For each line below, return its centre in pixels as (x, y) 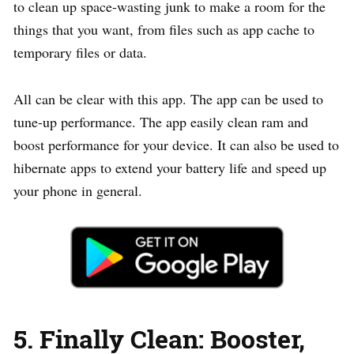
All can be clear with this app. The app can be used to (168, 98)
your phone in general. (78, 190)
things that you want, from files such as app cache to (164, 29)
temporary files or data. (80, 52)
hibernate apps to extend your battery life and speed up (170, 167)
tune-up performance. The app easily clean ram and (161, 121)
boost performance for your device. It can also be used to (176, 144)
